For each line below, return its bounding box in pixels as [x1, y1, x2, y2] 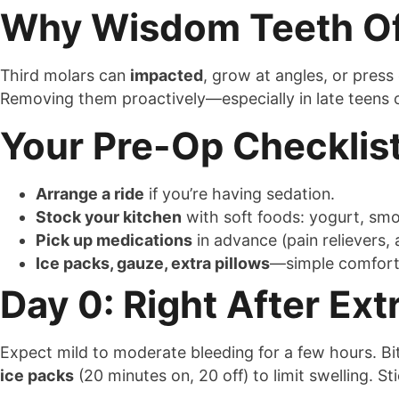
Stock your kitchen [36, 207, 182, 226]
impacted [130, 66, 203, 85]
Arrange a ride [36, 183, 144, 203]
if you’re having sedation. [144, 183, 335, 203]
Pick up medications [36, 230, 192, 249]
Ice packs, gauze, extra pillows [36, 253, 270, 273]
